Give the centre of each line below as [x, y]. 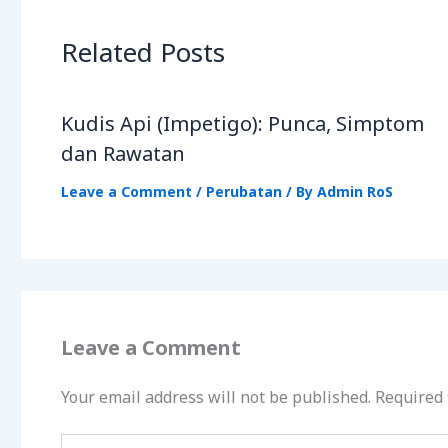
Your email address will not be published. [216, 396]
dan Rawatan [123, 153]
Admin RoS [355, 191]
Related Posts [143, 51]
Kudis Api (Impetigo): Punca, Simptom [242, 123]
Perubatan [244, 191]
